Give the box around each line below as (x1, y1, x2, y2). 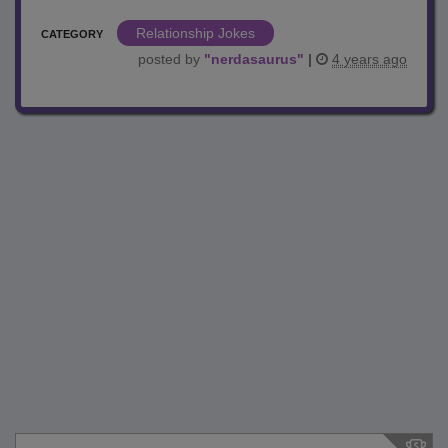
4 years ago (332, 50, 407, 67)
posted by (138, 50, 204, 67)
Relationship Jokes (136, 24, 255, 41)
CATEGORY (41, 27, 103, 40)
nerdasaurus (211, 50, 297, 67)
